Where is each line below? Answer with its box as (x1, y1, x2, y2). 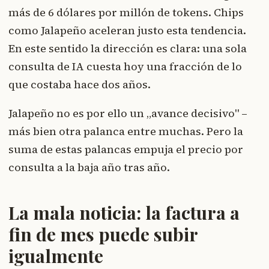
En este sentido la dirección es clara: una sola (8, 40, 247, 56)
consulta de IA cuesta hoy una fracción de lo (8, 58, 242, 74)
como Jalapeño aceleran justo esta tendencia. (8, 22, 246, 38)
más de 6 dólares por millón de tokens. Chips (8, 4, 244, 20)
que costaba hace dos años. (8, 76, 151, 92)
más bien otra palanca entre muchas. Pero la (8, 123, 243, 139)
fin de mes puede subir (8, 222, 198, 246)
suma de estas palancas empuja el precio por (8, 141, 243, 157)
